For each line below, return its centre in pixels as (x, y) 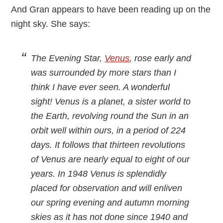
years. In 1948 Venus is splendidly (99, 174)
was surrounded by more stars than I (104, 73)
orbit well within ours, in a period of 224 (109, 130)
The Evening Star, (68, 58)
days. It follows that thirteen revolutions (108, 145)
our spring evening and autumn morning (110, 203)
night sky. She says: (51, 24)
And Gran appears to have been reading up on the (111, 9)
